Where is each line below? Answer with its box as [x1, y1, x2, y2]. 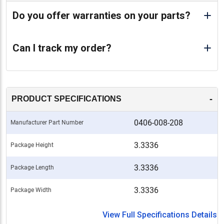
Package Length [10, 163, 54, 171]
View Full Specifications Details [102, 209, 217, 219]
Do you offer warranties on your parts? [12, 9, 190, 21]
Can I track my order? [12, 41, 111, 54]
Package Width [10, 186, 51, 193]
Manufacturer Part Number [10, 118, 83, 126]
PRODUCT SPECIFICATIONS [11, 94, 121, 103]
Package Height [10, 141, 53, 148]
